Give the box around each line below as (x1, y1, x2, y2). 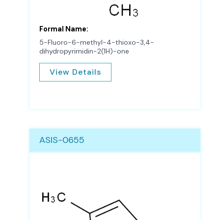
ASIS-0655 (39, 134, 84, 146)
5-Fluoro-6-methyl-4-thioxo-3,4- (39, 38, 154, 47)
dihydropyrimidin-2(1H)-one (39, 47, 129, 56)
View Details (50, 66, 101, 77)
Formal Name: (39, 25, 88, 34)
